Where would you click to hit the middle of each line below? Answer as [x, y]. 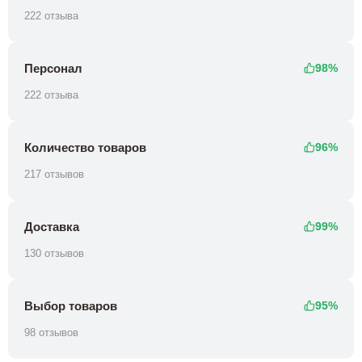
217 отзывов [54, 175]
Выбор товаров [71, 305]
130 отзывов [54, 254]
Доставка [52, 226]
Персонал [53, 68]
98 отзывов [51, 333]
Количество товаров [85, 147]
